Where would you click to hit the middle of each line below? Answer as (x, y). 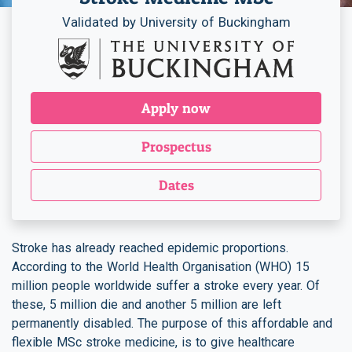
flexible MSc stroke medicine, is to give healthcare (153, 342)
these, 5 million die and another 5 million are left (147, 304)
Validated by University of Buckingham (176, 22)
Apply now (176, 108)
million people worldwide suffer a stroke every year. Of (166, 285)
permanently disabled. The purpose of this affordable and (172, 323)
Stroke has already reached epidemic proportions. (150, 247)
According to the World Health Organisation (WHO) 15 (161, 266)
